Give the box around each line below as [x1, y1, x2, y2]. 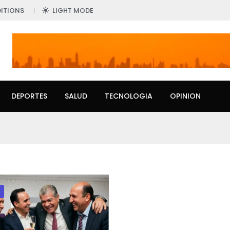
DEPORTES [11, 91, 47, 102]
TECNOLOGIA [105, 91, 152, 102]
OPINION [170, 91, 201, 102]
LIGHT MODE [52, 6, 93, 15]
